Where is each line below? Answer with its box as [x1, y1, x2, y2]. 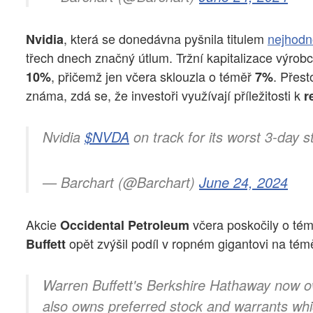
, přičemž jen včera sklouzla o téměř [51, 66, 255, 85]
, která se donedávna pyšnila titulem [64, 29, 268, 48]
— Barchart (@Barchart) [43, 172, 199, 193]
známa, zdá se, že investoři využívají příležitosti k [26, 85, 304, 104]
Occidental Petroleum [60, 215, 189, 234]
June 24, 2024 [199, 172, 288, 193]
